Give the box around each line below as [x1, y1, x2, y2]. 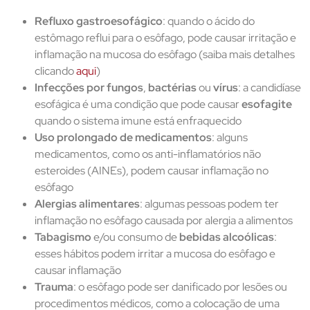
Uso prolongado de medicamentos [35, 130, 212, 145]
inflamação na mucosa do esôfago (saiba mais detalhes [35, 47, 295, 62]
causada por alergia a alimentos [145, 213, 293, 228]
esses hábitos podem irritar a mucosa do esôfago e [35, 246, 275, 262]
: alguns [212, 130, 248, 145]
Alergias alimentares [35, 197, 140, 212]
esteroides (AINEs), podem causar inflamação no [35, 163, 268, 179]
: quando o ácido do [163, 14, 255, 29]
